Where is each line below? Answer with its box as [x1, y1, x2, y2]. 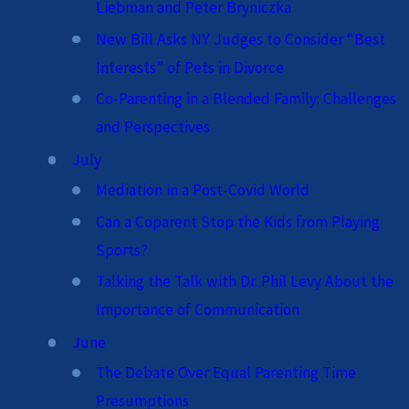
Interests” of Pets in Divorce [96, 57, 285, 78]
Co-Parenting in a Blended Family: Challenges [96, 89, 397, 110]
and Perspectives [96, 117, 211, 138]
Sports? [96, 239, 149, 260]
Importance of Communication [96, 299, 300, 320]
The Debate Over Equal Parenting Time [96, 362, 357, 383]
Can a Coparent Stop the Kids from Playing [96, 211, 381, 232]
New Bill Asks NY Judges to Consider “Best [96, 28, 386, 49]
